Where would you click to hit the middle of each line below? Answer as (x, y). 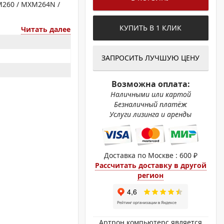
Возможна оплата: (150, 84)
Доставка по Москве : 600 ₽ (150, 155)
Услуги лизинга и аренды (151, 114)
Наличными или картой (150, 94)
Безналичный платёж (151, 104)
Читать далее (45, 29)
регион (151, 175)
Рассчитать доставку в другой (150, 165)
